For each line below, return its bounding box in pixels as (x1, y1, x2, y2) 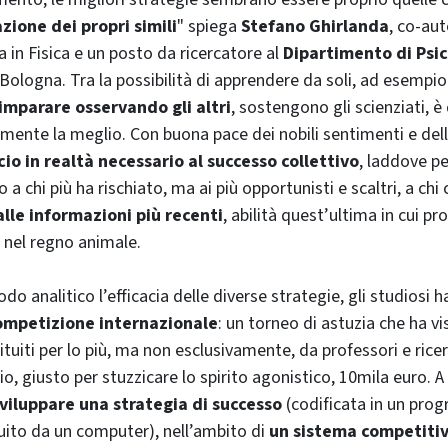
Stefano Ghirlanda (241, 13, 389, 39)
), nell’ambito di (149, 418, 269, 444)
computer (76, 418, 149, 444)
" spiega (177, 13, 241, 39)
